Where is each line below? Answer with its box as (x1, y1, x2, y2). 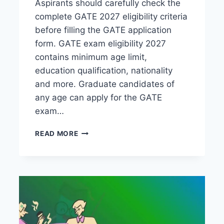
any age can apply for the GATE (35, 92, 162, 102)
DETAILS (77, 189, 109, 198)
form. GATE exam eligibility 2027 (35, 38, 166, 48)
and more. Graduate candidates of (35, 78, 175, 89)
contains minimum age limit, (35, 51, 147, 62)
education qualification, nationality (35, 65, 173, 75)
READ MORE (35, 129, 78, 137)
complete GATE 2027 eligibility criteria (35, 11, 188, 21)
